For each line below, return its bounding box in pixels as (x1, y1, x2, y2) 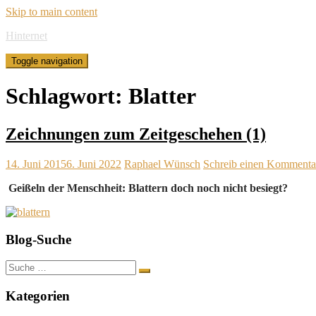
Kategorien (6, 288, 70, 303)
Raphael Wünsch (124, 157, 200, 170)
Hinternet (6, 30, 47, 42)
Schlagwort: (6, 83, 128, 109)
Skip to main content (6, 6, 97, 18)
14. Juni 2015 (6, 157, 66, 170)
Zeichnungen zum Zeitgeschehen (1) (6, 124, 266, 143)
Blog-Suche (6, 231, 71, 247)
